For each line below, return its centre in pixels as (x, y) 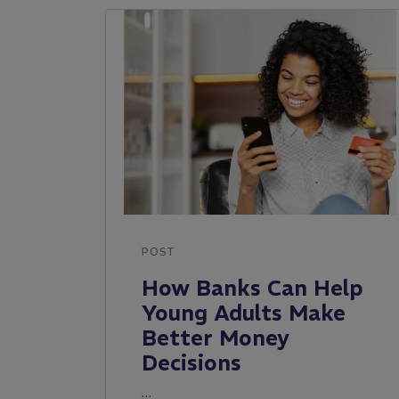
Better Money (216, 338)
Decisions (195, 363)
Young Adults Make (244, 313)
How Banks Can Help (252, 288)
